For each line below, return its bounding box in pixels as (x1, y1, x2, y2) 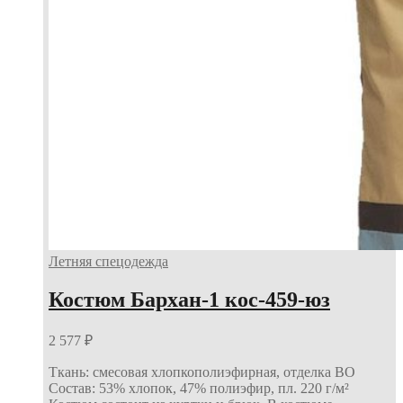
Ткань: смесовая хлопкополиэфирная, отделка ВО (49, 363, 355, 380)
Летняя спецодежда (49, 253, 168, 269)
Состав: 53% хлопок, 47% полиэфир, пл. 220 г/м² (49, 380, 349, 396)
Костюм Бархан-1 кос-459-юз (49, 287, 330, 311)
